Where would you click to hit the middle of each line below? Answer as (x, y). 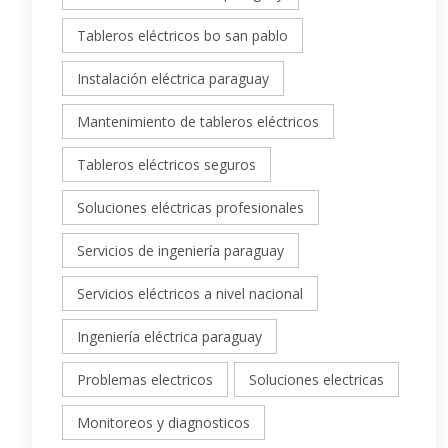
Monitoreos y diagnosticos (163, 423)
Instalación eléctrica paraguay (173, 79)
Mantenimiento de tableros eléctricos (198, 122)
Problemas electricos (145, 380)
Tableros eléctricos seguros (166, 165)
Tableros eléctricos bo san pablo (182, 36)
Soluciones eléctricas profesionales (190, 208)
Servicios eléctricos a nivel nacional (190, 294)
